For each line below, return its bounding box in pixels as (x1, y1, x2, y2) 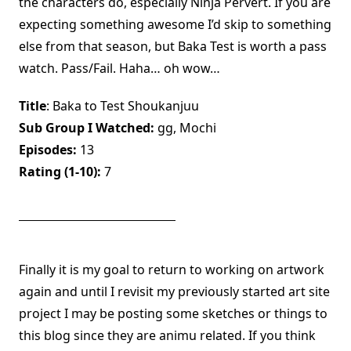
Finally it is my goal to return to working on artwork (19, 261, 324, 279)
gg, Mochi (154, 119, 216, 137)
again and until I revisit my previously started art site (19, 283, 330, 301)
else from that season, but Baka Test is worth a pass (19, 38, 327, 56)
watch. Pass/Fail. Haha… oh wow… (19, 60, 220, 78)
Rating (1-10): (19, 163, 101, 181)
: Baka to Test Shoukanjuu (46, 97, 199, 115)
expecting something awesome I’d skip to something (19, 16, 331, 34)
